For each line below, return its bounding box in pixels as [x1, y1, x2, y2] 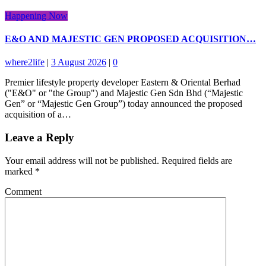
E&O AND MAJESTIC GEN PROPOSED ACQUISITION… [5, 34, 256, 45]
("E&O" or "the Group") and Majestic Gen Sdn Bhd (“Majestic [5, 88, 243, 99]
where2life [5, 57, 45, 68]
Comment [5, 186, 42, 197]
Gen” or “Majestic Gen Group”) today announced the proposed [5, 99, 242, 109]
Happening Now [5, 10, 68, 21]
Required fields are [159, 155, 232, 166]
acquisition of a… [5, 109, 71, 120]
